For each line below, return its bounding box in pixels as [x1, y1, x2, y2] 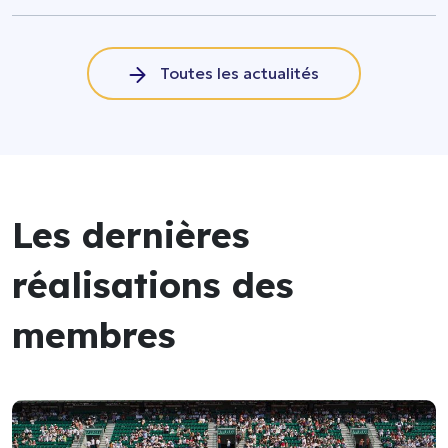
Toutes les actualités [156, 63, 319, 84]
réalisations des [12, 262, 294, 307]
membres [12, 312, 176, 357]
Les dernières [12, 212, 250, 257]
